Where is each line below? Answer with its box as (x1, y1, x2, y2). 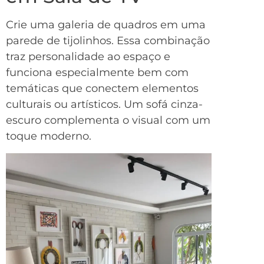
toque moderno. (6, 130, 91, 143)
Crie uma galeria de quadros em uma (6, 18, 206, 32)
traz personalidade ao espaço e (6, 50, 170, 64)
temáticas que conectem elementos (6, 82, 199, 95)
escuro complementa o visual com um (6, 114, 210, 127)
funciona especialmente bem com (6, 66, 189, 80)
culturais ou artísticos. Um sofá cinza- (6, 98, 203, 111)
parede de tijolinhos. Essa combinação (6, 34, 210, 48)
